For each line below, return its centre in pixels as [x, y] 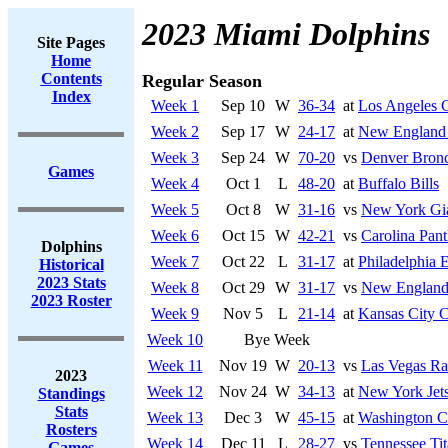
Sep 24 [243, 157]
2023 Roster [71, 300]
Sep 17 [243, 131]
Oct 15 [243, 235]
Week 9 [175, 313]
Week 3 [175, 157]
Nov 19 [243, 365]
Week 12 [175, 391]
